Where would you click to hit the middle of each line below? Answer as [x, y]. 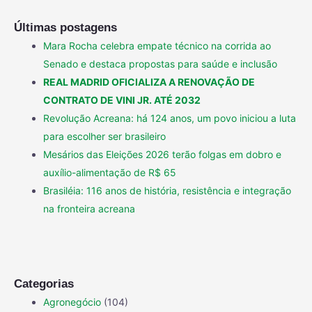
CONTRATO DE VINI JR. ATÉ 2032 [122, 100]
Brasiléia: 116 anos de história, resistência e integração [167, 191]
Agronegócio [72, 302]
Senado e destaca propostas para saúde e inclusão [160, 64]
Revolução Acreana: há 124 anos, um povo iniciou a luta [170, 118]
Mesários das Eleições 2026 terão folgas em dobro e [162, 155]
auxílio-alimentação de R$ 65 [110, 173]
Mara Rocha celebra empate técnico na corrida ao [157, 46]
